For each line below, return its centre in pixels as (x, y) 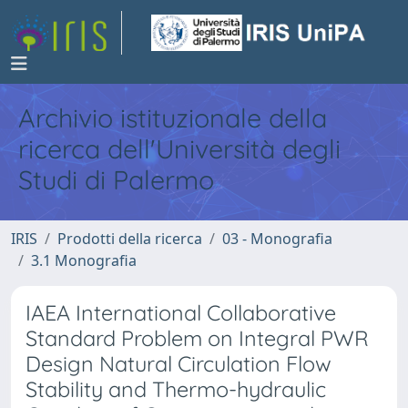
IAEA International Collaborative (181, 313)
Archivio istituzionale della (173, 117)
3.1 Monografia (84, 260)
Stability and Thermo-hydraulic (176, 389)
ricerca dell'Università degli (179, 148)
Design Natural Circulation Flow (178, 364)
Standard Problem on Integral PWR (197, 338)
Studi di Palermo (116, 179)
